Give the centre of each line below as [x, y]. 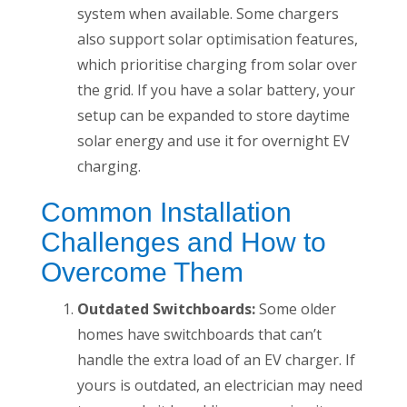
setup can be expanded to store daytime [213, 116]
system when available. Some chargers [208, 14]
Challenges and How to [184, 243]
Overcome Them [142, 273]
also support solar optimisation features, [218, 40]
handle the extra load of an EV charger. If [216, 360]
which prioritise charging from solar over [217, 65]
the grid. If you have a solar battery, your [216, 90]
